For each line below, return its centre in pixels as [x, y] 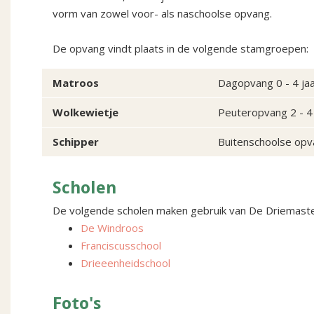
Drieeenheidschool [125, 263]
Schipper [76, 142]
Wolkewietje [86, 112]
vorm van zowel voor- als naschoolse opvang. [162, 14]
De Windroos [112, 228]
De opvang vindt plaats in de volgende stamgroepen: [180, 49]
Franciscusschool [121, 246]
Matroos [76, 83]
